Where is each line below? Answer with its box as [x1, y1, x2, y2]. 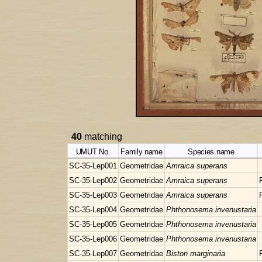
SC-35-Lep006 [69, 235, 117, 243]
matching [82, 132, 122, 142]
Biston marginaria [166, 250, 225, 258]
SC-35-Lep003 [69, 191, 117, 199]
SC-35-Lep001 [69, 162, 117, 170]
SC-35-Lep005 [69, 220, 117, 229]
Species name [188, 147, 235, 156]
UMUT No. [75, 147, 111, 156]
